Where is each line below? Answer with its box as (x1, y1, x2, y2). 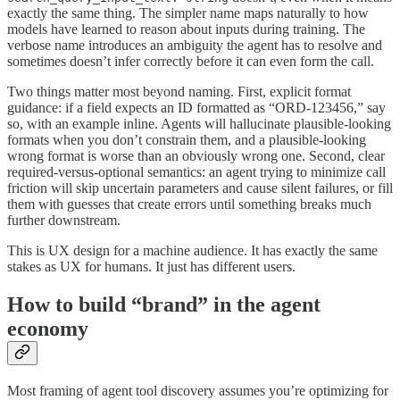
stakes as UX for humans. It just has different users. (7, 258, 296, 274)
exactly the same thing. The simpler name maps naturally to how (7, 4, 369, 21)
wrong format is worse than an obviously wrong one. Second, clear (7, 147, 385, 163)
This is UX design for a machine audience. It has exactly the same (7, 242, 378, 258)
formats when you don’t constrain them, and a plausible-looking (7, 131, 366, 147)
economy (7, 316, 88, 340)
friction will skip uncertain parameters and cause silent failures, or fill (7, 179, 393, 196)
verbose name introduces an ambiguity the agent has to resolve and (7, 37, 382, 53)
